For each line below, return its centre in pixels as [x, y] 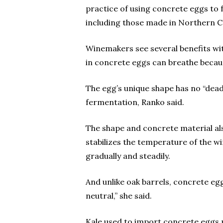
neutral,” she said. [119, 196]
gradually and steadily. [128, 156]
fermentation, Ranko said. [135, 102]
